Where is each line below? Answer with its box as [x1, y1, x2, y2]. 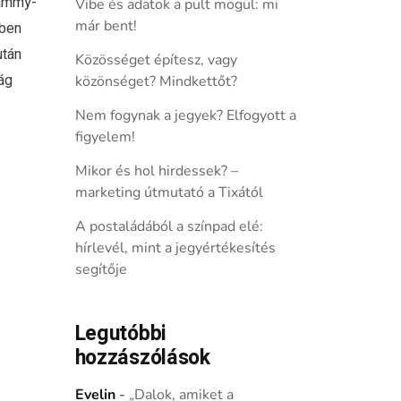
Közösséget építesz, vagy [74, 50, 237, 70]
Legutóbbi [74, 319, 166, 349]
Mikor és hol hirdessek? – [74, 161, 238, 181]
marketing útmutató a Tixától [74, 183, 263, 202]
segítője [74, 260, 127, 279]
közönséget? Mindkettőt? [74, 72, 237, 91]
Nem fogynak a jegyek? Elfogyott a [74, 106, 296, 125]
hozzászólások [74, 343, 210, 373]
